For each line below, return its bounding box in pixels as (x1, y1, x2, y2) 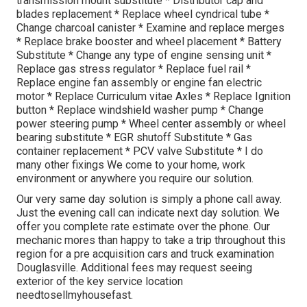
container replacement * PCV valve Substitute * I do (16, 144, 263, 158)
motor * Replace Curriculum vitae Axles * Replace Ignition (16, 89, 291, 103)
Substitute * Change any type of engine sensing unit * (16, 48, 271, 62)
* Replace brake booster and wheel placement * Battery (16, 34, 282, 48)
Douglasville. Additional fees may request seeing (16, 260, 252, 274)
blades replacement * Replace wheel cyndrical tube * (16, 7, 269, 21)
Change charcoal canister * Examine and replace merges (16, 21, 284, 34)
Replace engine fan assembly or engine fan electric (16, 75, 262, 89)
